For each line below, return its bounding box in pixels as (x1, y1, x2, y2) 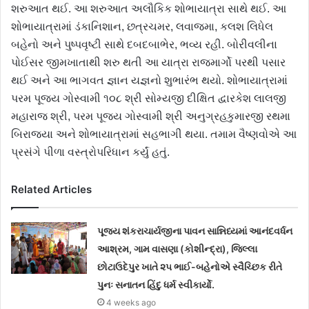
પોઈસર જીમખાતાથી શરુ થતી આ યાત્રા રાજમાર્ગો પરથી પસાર (11, 57, 286, 69)
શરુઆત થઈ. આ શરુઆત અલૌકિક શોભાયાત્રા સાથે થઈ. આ (11, 3, 286, 15)
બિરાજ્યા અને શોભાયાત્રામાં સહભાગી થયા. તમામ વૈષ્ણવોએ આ (11, 128, 297, 141)
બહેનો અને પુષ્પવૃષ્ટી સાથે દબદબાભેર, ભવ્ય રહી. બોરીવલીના (11, 39, 277, 51)
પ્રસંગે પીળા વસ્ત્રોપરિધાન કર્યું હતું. (11, 146, 172, 159)
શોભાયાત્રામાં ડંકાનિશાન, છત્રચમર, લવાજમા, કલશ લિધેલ (11, 21, 273, 33)
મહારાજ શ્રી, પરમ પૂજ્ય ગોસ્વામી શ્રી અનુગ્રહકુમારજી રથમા (11, 110, 290, 123)
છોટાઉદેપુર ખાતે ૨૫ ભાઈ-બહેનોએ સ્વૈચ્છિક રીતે (97, 261, 283, 273)
